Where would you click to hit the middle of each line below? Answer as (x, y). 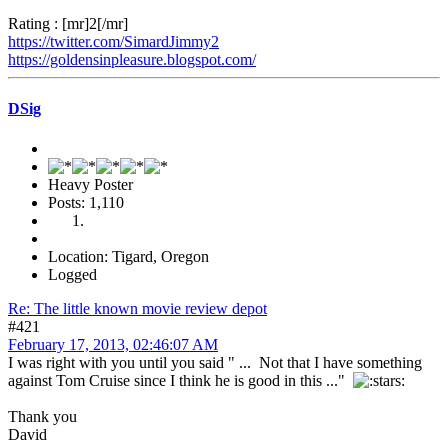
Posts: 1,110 (86, 202)
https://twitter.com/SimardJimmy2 (113, 42)
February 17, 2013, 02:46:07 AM (113, 344)
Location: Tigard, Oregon (128, 256)
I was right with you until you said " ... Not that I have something (215, 362)
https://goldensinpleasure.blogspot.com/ (132, 60)
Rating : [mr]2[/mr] (68, 24)
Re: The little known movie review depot (137, 308)
